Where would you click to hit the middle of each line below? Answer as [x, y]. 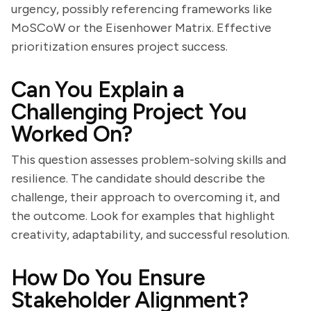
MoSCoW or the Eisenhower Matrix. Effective [141, 28]
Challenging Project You [129, 112]
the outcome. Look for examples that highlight [143, 216]
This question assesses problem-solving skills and [149, 160]
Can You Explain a [98, 90]
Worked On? [72, 134]
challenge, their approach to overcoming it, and [145, 197]
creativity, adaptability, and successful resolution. [150, 235]
